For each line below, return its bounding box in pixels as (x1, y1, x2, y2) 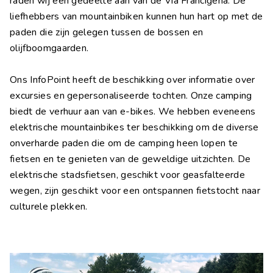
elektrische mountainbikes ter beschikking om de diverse (10, 121, 259, 135)
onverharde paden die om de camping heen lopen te (10, 136, 238, 151)
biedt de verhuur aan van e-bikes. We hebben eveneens (10, 105, 256, 119)
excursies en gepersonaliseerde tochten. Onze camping (10, 89, 252, 103)
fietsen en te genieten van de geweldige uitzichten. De (10, 152, 251, 166)
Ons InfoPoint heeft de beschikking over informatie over (10, 73, 255, 87)
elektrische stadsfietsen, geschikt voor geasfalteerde (10, 168, 245, 182)
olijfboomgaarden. (10, 41, 91, 55)
